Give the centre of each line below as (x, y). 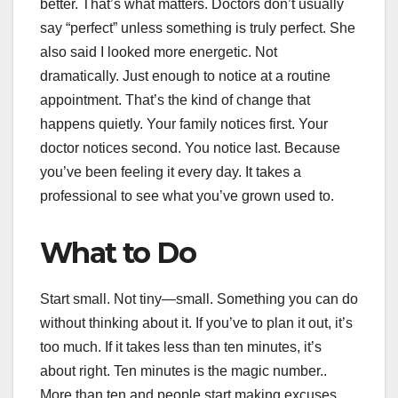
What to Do (118, 252)
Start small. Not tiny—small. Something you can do (199, 298)
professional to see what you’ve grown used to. (187, 195)
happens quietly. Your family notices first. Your (184, 123)
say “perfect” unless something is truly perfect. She (198, 28)
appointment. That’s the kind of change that (175, 99)
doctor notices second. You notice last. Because (190, 147)
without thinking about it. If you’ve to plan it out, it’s (196, 322)
